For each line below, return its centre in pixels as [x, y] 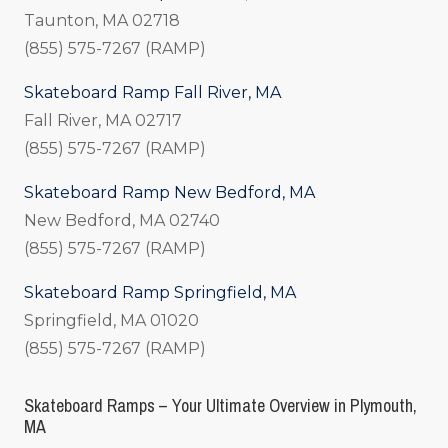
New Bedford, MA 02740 [122, 221]
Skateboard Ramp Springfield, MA [160, 293]
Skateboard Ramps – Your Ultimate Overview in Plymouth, [220, 406]
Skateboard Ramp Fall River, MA [152, 93]
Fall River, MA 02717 [103, 121]
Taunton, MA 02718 [102, 21]
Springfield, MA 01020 [111, 321]
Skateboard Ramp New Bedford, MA [169, 193]
